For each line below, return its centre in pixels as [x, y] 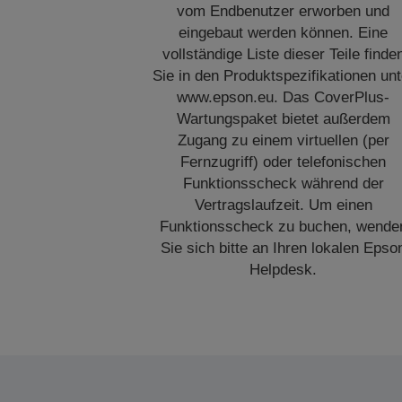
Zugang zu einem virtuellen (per [283, 140]
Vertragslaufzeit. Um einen [283, 205]
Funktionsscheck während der [283, 184]
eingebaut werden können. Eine [284, 33]
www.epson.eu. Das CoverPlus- [284, 97]
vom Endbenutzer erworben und [284, 11]
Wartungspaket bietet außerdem [283, 119]
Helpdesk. [284, 270]
